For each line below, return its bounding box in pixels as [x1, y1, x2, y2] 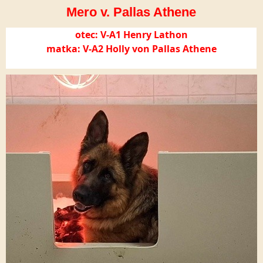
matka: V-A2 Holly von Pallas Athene [46, 42, 217, 55]
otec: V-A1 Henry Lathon [75, 28, 188, 41]
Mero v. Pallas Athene [66, 5, 196, 19]
